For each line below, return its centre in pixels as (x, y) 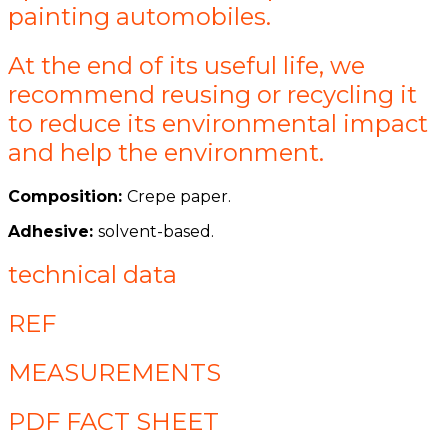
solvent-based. (156, 231)
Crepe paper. (179, 196)
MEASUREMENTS (114, 373)
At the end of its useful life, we (186, 65)
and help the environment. (166, 152)
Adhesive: (53, 231)
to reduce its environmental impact (218, 123)
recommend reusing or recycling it (212, 94)
